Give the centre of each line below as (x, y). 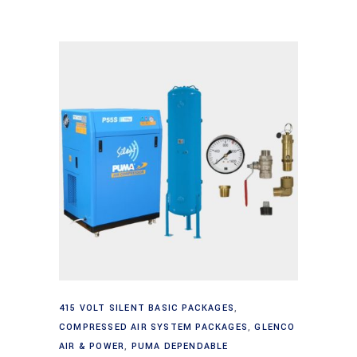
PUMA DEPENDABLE (180, 347)
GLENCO (275, 328)
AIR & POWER (92, 347)
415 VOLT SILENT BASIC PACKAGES (147, 308)
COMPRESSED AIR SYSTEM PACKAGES (153, 328)
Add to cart (180, 301)
